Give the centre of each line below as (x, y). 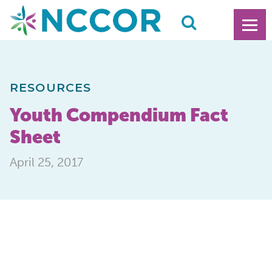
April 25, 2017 (46, 162)
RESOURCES (51, 87)
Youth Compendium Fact (119, 115)
